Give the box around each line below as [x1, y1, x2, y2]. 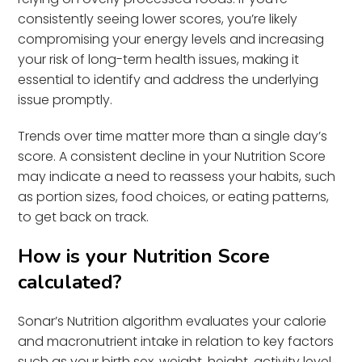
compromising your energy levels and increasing [18, 29, 325, 48]
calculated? [18, 268, 123, 295]
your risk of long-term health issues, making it [18, 49, 300, 69]
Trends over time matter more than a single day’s [18, 126, 328, 145]
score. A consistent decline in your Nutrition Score [18, 146, 326, 166]
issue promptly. [18, 90, 113, 109]
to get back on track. [18, 207, 149, 226]
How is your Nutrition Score [18, 242, 271, 269]
